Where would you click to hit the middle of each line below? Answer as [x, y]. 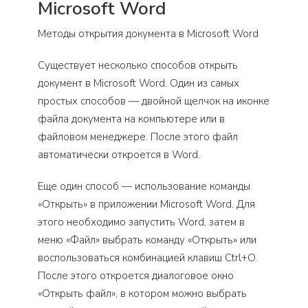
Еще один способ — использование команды [144, 186]
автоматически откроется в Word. [119, 155]
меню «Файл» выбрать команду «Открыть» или [147, 240]
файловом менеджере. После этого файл [138, 137]
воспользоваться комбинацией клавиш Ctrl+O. [147, 258]
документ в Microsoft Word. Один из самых [139, 83]
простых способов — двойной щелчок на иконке [154, 101]
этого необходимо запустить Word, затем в [141, 222]
